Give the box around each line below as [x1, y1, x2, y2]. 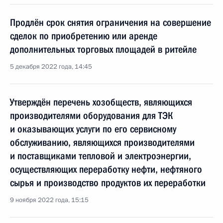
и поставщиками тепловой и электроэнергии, [10, 150, 191, 162]
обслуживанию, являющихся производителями [10, 136, 195, 148]
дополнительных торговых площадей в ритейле [10, 43, 197, 55]
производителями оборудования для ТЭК [10, 110, 173, 121]
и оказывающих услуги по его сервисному [10, 123, 176, 135]
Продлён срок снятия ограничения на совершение [10, 16, 211, 28]
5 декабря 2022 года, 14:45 [10, 62, 92, 71]
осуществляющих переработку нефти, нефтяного [10, 163, 202, 175]
